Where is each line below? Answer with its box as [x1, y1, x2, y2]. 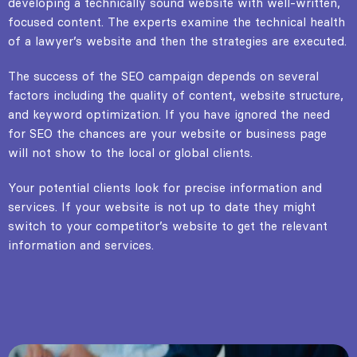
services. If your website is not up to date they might [8, 198, 316, 214]
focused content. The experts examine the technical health [8, 14, 345, 29]
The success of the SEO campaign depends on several [8, 68, 319, 84]
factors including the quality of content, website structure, [8, 87, 343, 103]
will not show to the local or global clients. [8, 144, 253, 160]
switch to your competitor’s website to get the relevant [8, 218, 328, 233]
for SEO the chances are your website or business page [8, 125, 327, 141]
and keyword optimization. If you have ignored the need [8, 106, 330, 122]
